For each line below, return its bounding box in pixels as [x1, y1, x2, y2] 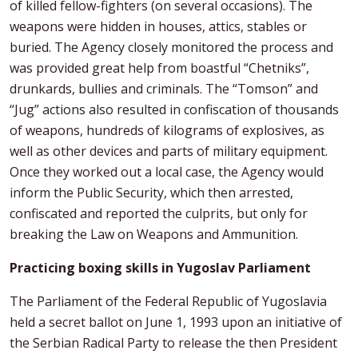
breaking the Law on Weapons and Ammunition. [10, 225, 298, 243]
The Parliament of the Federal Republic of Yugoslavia [10, 292, 327, 310]
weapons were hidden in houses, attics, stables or [10, 17, 307, 35]
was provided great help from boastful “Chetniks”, [10, 58, 309, 77]
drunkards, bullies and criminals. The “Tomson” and [10, 79, 318, 97]
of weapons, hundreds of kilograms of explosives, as [10, 121, 324, 139]
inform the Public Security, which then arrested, [10, 183, 293, 201]
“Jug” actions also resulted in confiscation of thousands [10, 100, 339, 118]
